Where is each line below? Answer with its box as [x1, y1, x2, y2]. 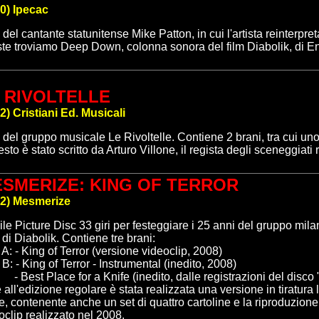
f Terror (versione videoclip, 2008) [54, 245, 222, 257]
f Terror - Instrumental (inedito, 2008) [55, 258, 236, 270]
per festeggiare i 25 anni [113, 219, 238, 231]
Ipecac [13, 4, 48, 16]
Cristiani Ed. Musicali [13, 107, 125, 119]
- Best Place [14, 271, 78, 283]
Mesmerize [13, 195, 70, 207]
